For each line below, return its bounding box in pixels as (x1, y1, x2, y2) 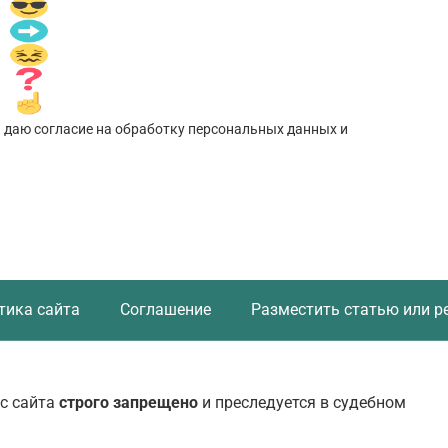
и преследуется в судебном (198, 392, 406, 412)
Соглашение (120, 299, 211, 319)
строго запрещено (59, 392, 198, 412)
